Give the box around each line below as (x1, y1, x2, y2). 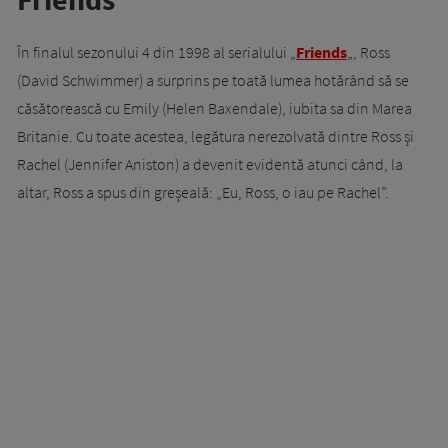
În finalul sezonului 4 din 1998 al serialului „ (17, 42, 296, 63)
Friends (296, 42, 347, 63)
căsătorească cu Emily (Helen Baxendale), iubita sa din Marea (17, 98, 412, 119)
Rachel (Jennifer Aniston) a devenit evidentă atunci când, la (17, 154, 403, 175)
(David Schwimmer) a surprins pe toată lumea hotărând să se (17, 70, 409, 91)
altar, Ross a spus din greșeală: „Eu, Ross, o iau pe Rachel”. (17, 182, 389, 203)
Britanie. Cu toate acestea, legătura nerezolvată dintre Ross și (17, 126, 414, 147)
